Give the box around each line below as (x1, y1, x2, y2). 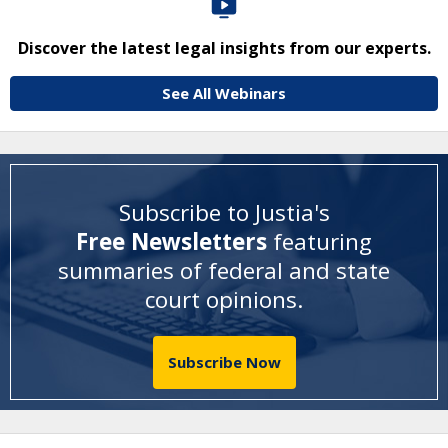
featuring (273, 225, 372, 257)
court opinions (145, 283, 297, 315)
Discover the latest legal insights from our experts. (17, 37, 431, 59)
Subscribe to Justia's (118, 196, 330, 228)
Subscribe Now (167, 352, 281, 373)
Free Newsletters (76, 225, 273, 257)
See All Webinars (162, 83, 286, 103)
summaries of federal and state (58, 254, 390, 286)
